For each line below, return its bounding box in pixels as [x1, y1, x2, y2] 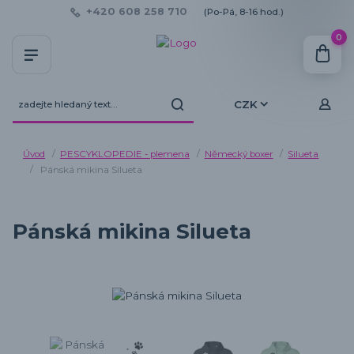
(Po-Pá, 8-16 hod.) [203, 6, 284, 17]
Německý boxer [204, 149, 273, 160]
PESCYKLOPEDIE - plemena [59, 149, 190, 160]
